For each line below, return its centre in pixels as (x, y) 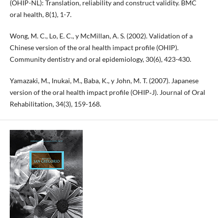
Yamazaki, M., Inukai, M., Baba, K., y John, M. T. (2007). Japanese (104, 80)
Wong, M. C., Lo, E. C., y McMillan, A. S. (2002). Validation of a (101, 36)
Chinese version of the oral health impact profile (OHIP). (94, 47)
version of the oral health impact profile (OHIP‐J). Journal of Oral (107, 92)
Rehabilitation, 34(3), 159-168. (55, 104)
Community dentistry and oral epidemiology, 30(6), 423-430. (100, 59)
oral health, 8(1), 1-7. (40, 14)
